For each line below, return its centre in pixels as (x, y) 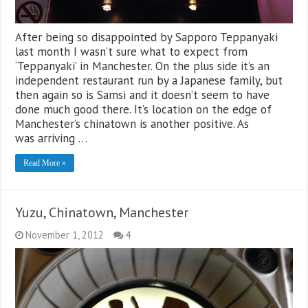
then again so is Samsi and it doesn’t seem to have (143, 95)
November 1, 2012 (65, 234)
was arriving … (52, 138)
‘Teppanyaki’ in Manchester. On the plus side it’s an (143, 66)
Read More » (45, 163)
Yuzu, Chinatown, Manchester (102, 212)
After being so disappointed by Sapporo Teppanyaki (147, 37)
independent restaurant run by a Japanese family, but (149, 80)
